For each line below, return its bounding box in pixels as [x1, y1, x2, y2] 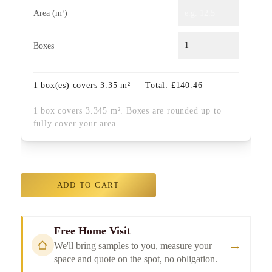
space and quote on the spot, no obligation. [53, 254, 217, 265]
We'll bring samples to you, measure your [53, 240, 212, 251]
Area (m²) [33, 8, 67, 18]
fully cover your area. [33, 118, 119, 129]
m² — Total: [117, 80, 171, 90]
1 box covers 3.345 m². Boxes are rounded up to [33, 106, 222, 116]
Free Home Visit [53, 225, 131, 237]
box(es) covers [38, 80, 101, 90]
